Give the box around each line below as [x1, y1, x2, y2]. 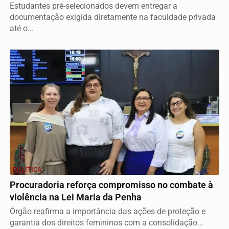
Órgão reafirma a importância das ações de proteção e [10, 206, 205, 216]
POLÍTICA [13, 165, 42, 173]
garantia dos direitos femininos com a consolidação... [10, 217, 203, 227]
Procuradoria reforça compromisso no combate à [10, 179, 213, 190]
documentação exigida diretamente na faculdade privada [10, 12, 216, 22]
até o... [10, 23, 34, 33]
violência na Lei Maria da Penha [10, 192, 142, 202]
